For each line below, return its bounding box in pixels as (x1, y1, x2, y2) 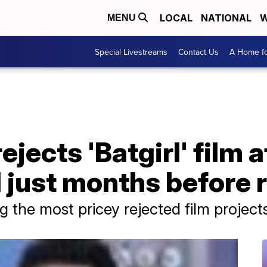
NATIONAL (201, 12, 252, 24)
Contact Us (178, 45, 219, 58)
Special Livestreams (95, 45, 167, 58)
